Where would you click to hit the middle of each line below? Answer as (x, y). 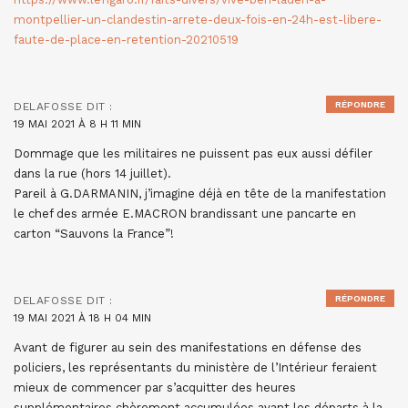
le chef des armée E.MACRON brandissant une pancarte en (185, 214)
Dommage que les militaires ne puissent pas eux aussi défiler (193, 154)
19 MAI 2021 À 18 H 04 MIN (82, 318)
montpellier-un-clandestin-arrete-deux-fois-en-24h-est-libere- (198, 20)
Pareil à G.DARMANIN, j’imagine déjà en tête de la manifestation (200, 194)
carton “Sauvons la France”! (94, 234)
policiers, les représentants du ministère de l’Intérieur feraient (195, 368)
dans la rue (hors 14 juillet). (92, 174)
